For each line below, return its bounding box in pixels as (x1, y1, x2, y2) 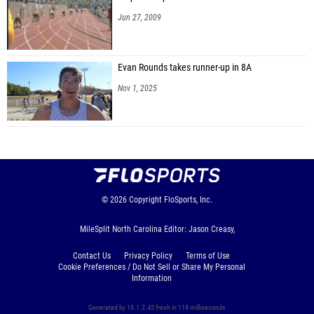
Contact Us (73, 250, 111, 261)
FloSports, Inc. (164, 194, 212, 205)
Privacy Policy (124, 250, 172, 261)
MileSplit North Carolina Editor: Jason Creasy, (79, 224, 235, 234)
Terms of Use (186, 250, 230, 261)
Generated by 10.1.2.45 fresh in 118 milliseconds (88, 303, 226, 311)
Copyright (129, 194, 162, 205)
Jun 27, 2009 (118, 12, 161, 22)
